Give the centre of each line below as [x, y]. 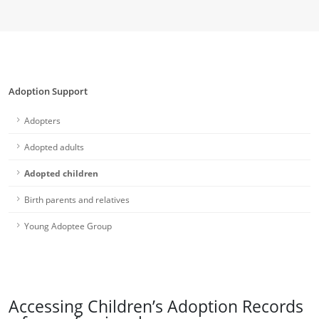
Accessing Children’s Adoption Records [156, 306]
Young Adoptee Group [68, 226]
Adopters [42, 120]
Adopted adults [54, 147]
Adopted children [61, 173]
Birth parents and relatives [77, 199]
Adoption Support [48, 91]
